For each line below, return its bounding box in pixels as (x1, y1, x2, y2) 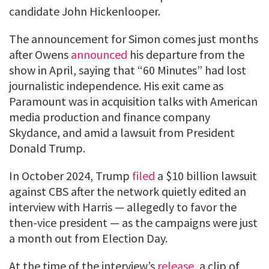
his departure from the (127, 46, 244, 62)
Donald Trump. (9, 140, 85, 156)
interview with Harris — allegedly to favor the (9, 199, 237, 214)
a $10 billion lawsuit (155, 168, 257, 183)
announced (71, 46, 127, 62)
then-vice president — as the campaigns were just (9, 214, 258, 230)
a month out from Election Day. (9, 230, 168, 246)
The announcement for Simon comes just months (9, 31, 258, 46)
